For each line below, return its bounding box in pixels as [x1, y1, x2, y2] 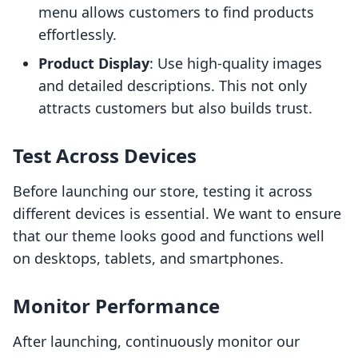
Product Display [38, 54, 149, 74]
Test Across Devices [13, 142, 197, 169]
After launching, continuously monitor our [13, 332, 300, 352]
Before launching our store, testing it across [13, 181, 312, 201]
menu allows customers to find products [38, 2, 314, 22]
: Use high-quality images [149, 54, 322, 74]
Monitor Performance [13, 292, 220, 320]
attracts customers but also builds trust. [38, 98, 312, 118]
